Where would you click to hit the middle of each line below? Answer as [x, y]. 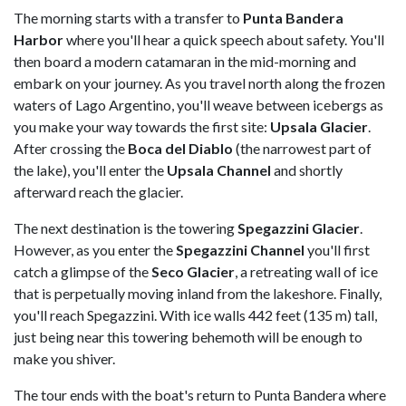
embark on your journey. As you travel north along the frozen [199, 83]
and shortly [307, 170]
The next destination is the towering [126, 228]
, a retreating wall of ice [306, 272]
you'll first [338, 250]
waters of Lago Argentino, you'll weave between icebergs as [198, 105]
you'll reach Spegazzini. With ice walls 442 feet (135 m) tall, [195, 315]
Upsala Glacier [319, 127]
